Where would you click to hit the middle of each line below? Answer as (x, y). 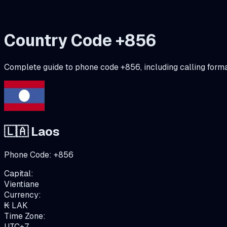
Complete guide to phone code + (65, 67)
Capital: (19, 173)
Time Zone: (25, 216)
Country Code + (64, 41)
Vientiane (22, 184)
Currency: (23, 195)
